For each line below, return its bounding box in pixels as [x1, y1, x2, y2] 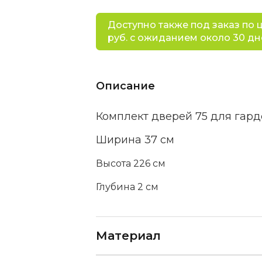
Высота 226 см [95, 158, 166, 169]
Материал [95, 229, 161, 243]
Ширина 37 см [95, 133, 174, 146]
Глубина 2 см [95, 181, 158, 192]
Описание [95, 80, 155, 92]
